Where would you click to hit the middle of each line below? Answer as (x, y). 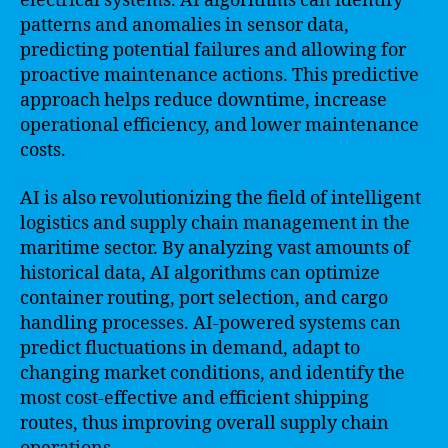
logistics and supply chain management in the (215, 223)
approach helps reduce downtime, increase (203, 100)
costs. (43, 150)
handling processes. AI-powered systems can (210, 323)
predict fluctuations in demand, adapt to (190, 348)
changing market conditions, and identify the (212, 373)
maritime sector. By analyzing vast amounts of (215, 248)
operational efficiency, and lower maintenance (219, 125)
